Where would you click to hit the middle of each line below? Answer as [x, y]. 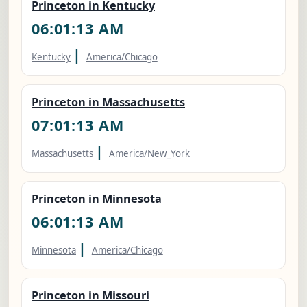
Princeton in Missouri [90, 296]
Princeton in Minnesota [97, 199]
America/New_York [149, 154]
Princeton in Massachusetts [108, 102]
